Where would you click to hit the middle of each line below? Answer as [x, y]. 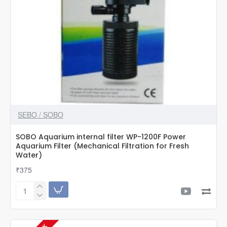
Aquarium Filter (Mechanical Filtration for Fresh [102, 146]
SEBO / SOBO [41, 114]
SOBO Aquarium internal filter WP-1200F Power [101, 137]
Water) [29, 155]
